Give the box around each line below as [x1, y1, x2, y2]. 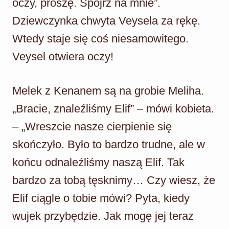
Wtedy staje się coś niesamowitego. [12, 32, 189, 45]
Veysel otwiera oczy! [12, 50, 113, 63]
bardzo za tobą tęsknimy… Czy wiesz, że [12, 173, 215, 187]
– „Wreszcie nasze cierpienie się [12, 120, 172, 133]
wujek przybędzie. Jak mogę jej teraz [12, 209, 194, 222]
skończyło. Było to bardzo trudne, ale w [12, 138, 205, 151]
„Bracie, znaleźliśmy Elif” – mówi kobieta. [12, 102, 214, 115]
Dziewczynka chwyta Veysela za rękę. [12, 14, 200, 27]
